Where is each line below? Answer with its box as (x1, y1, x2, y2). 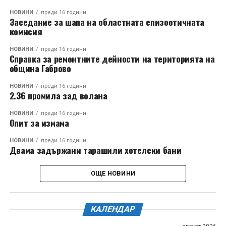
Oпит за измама (9, 116, 69, 129)
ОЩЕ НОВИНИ (90, 169, 136, 177)
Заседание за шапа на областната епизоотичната (9, 15, 204, 28)
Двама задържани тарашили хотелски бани (9, 143, 182, 156)
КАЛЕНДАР (89, 204, 137, 214)
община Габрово (9, 62, 71, 75)
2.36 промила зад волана (9, 89, 107, 102)
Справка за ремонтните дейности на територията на (9, 52, 215, 65)
